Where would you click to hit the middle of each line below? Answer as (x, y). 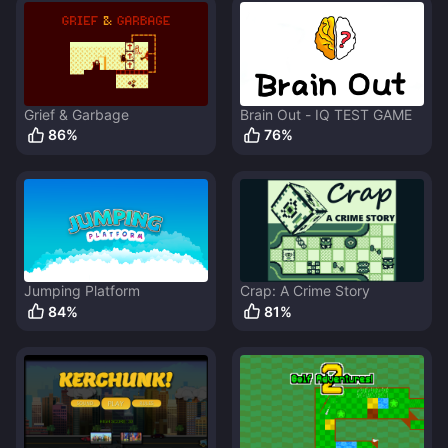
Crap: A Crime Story (305, 291)
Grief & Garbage (76, 114)
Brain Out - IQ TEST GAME (326, 114)
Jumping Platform (82, 291)
